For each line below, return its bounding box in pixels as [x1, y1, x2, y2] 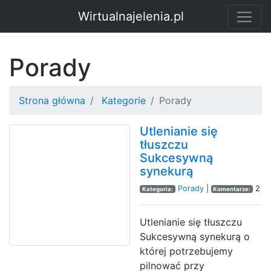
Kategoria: [142, 186, 173, 192]
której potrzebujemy [140, 245, 233, 257]
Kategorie [102, 94, 146, 106]
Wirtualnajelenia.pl [77, 9, 184, 24]
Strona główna [19, 94, 85, 106]
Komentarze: [213, 186, 251, 192]
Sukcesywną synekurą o [140, 230, 250, 243]
